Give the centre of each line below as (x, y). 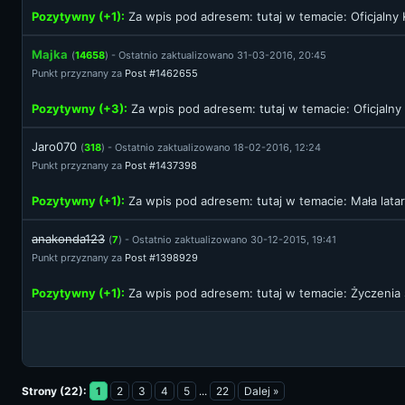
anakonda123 (68, 239)
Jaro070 (54, 146)
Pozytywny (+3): (80, 108)
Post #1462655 (161, 73)
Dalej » (261, 391)
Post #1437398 (161, 165)
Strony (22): (54, 391)
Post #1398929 (161, 258)
